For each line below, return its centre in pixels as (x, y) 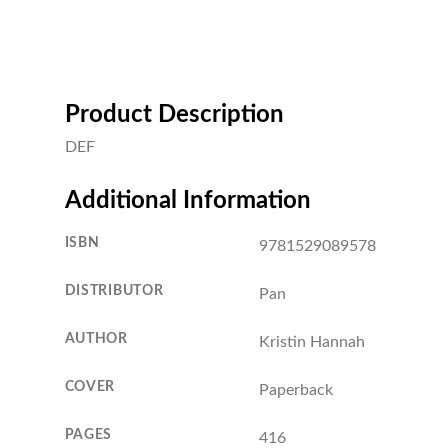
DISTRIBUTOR (114, 290)
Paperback (295, 389)
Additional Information (187, 200)
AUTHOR (96, 338)
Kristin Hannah (311, 341)
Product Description (174, 114)
